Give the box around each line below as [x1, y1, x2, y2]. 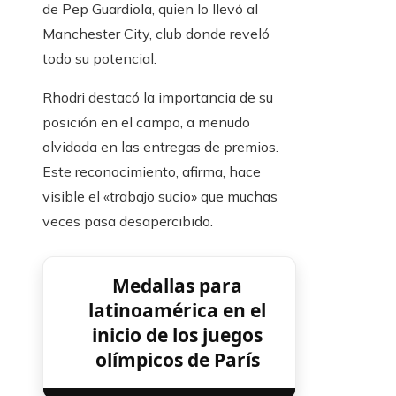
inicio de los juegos [92, 323, 263, 348]
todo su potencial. [42, 49, 156, 68]
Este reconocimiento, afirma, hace [42, 163, 261, 181]
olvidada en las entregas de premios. [42, 138, 278, 156]
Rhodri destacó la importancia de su [42, 88, 273, 107]
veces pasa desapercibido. [42, 212, 213, 231]
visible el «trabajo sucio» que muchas [42, 187, 278, 206]
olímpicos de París [95, 347, 260, 373]
